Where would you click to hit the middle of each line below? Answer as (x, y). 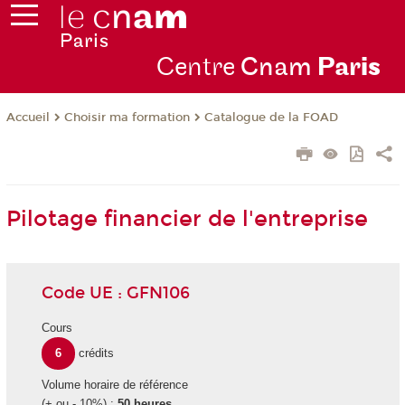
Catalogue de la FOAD (271, 118)
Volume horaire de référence (114, 385)
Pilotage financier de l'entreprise (187, 219)
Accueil (28, 118)
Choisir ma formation (127, 118)
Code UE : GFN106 (115, 292)
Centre (198, 68)
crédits (97, 353)
